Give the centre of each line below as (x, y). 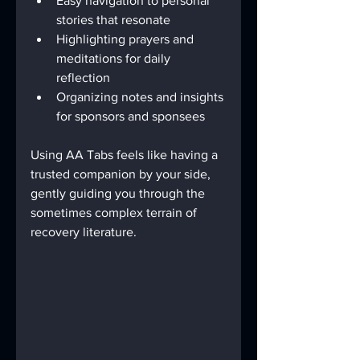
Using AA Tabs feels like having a (126, 155)
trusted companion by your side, (122, 174)
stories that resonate (117, 20)
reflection (86, 78)
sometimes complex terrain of (115, 213)
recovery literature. (84, 232)
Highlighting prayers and (127, 39)
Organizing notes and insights (141, 97)
